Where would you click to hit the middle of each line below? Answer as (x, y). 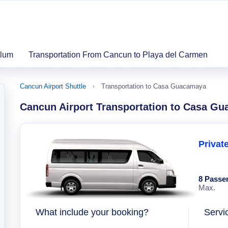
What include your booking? (92, 212)
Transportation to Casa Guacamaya (154, 86)
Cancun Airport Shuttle (53, 86)
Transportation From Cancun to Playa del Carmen (118, 55)
